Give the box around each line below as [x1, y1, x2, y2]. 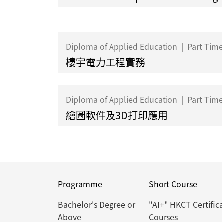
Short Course [148, 178, 197, 190]
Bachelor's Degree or [58, 198, 135, 211]
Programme [58, 178, 102, 190]
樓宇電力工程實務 [66, 55, 145, 70]
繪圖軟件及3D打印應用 [66, 108, 167, 123]
